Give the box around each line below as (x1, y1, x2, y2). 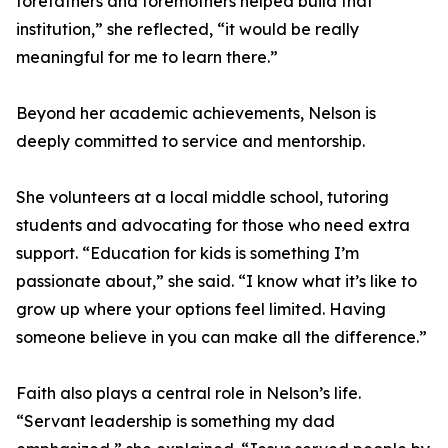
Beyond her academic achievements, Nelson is (16, 103, 376, 124)
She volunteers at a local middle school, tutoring (16, 187, 389, 208)
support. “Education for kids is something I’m (16, 243, 359, 264)
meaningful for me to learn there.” (16, 47, 278, 68)
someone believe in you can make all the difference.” (16, 327, 427, 348)
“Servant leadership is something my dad (16, 411, 335, 432)
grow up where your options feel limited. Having (16, 299, 386, 320)
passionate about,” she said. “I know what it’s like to (16, 271, 417, 292)
